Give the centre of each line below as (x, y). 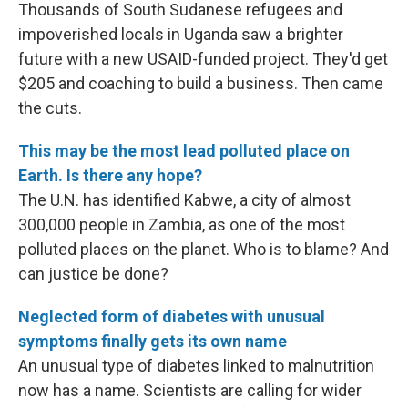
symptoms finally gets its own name (153, 341)
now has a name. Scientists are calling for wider (190, 390)
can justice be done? (93, 274)
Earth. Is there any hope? (110, 175)
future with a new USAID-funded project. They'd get (203, 59)
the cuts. (50, 108)
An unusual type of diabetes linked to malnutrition (196, 366)
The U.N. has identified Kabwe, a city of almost (184, 200)
